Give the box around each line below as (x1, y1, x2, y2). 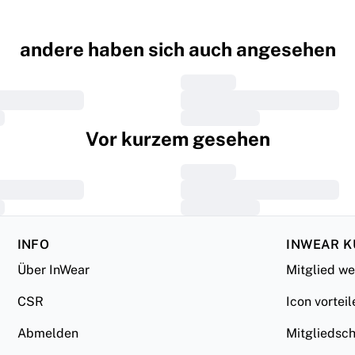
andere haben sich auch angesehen (19, 38, 336, 60)
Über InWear (17, 262, 90, 277)
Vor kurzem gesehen (85, 128, 270, 150)
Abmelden (17, 326, 78, 341)
